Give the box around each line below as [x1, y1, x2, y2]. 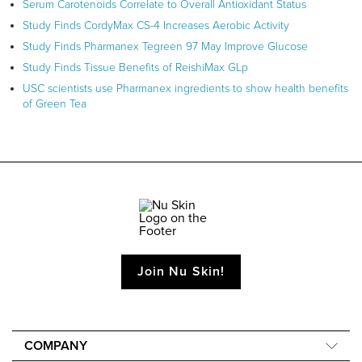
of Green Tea [23, 97, 86, 112]
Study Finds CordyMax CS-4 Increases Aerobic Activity [23, 19, 289, 33]
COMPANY [24, 338, 87, 355]
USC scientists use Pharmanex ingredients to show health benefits [23, 82, 348, 96]
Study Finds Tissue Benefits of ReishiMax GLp [23, 61, 248, 75]
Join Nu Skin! [137, 263, 225, 280]
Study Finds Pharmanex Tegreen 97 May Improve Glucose [23, 40, 308, 54]
